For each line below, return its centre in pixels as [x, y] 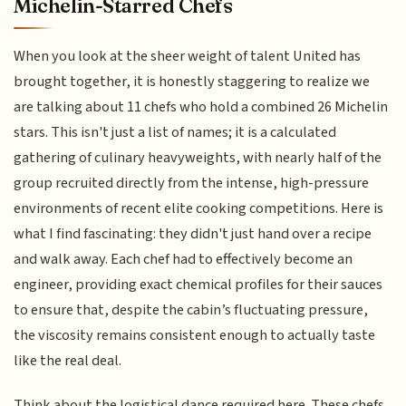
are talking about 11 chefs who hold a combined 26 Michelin [201, 107]
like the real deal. [68, 361]
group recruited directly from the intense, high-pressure [192, 184]
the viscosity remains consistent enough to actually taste [195, 336]
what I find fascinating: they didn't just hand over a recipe [193, 234]
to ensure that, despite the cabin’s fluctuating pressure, [191, 310]
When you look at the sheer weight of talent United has [188, 57]
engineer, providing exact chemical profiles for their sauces [198, 285]
